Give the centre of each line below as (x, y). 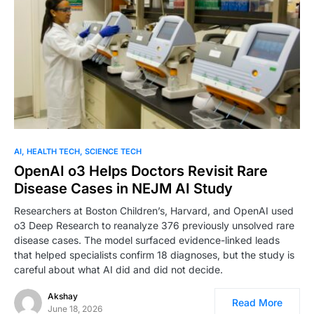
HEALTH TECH (53, 152)
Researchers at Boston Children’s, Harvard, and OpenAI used (154, 211)
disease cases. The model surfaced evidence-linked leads (147, 240)
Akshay (63, 296)
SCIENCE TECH (113, 152)
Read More (257, 303)
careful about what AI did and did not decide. (118, 270)
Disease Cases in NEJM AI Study (123, 189)
